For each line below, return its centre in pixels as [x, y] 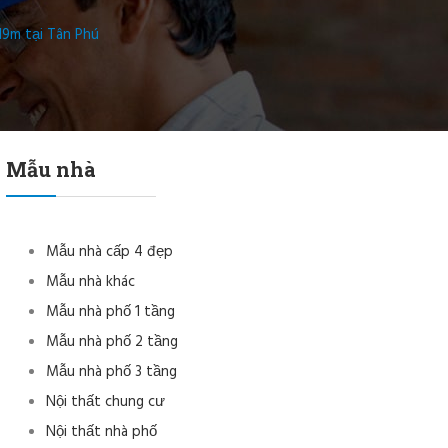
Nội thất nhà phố [101, 432]
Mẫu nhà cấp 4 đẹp [109, 252]
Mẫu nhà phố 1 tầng [110, 312]
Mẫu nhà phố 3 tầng [111, 372]
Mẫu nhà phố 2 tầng [112, 342]
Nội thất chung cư [105, 402]
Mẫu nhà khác [90, 282]
